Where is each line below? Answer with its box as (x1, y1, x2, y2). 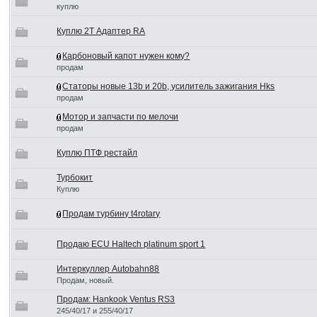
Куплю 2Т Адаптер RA (57, 26, 146, 36)
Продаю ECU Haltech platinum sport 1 (57, 239, 206, 249)
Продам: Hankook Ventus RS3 (57, 294, 175, 304)
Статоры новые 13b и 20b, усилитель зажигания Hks (62, 81, 275, 91)
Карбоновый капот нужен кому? (62, 51, 190, 61)
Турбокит (57, 173, 93, 183)
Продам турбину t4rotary (62, 209, 161, 219)
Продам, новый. (57, 276, 115, 284)
